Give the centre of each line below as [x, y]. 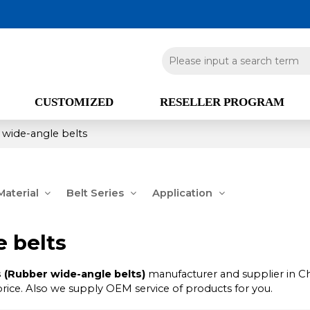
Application [183, 193]
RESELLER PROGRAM [222, 102]
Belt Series [95, 193]
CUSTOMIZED [74, 102]
